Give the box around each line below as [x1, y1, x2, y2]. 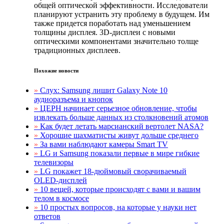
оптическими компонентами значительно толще [34, 36, 198, 45]
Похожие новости [34, 67, 78, 73]
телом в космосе [34, 193, 89, 202]
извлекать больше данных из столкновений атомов [34, 112, 208, 121]
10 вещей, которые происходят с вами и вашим [40, 184, 200, 193]
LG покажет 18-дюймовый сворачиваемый [40, 166, 186, 175]
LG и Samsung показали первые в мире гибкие [40, 148, 199, 157]
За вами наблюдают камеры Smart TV [40, 139, 168, 148]
